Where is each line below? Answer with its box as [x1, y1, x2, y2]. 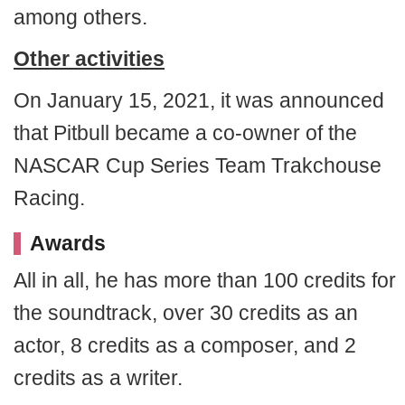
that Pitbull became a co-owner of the [14, 121, 357, 145]
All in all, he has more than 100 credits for [14, 268, 396, 292]
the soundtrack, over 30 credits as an [14, 301, 358, 325]
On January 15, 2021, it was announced [14, 89, 384, 112]
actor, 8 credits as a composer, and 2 [14, 334, 356, 357]
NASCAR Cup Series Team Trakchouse [14, 154, 381, 177]
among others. [14, 5, 147, 29]
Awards [30, 231, 106, 255]
